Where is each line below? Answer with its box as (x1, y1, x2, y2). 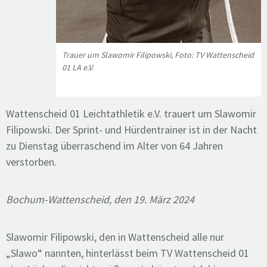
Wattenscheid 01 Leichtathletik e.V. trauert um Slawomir (6, 107, 256, 120)
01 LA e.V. (62, 62, 94, 73)
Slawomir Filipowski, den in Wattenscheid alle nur (6, 230, 224, 244)
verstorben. (6, 155, 57, 169)
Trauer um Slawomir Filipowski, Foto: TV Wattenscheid (62, 49, 254, 60)
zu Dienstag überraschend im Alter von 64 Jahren (6, 139, 223, 153)
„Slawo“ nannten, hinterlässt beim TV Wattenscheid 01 (6, 246, 249, 260)
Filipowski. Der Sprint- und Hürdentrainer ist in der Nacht (6, 123, 257, 136)
